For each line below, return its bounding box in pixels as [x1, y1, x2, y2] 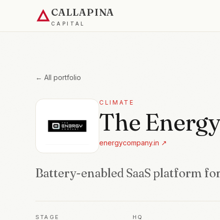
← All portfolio [35, 73, 81, 82]
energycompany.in [99, 138, 159, 147]
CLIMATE [99, 99, 135, 106]
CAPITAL [51, 20, 85, 27]
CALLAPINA [51, 5, 114, 18]
